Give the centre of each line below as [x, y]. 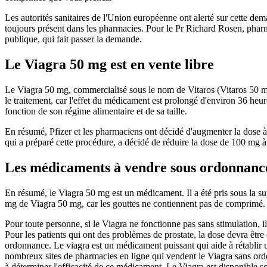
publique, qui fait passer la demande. [74, 39]
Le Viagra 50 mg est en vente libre [109, 65]
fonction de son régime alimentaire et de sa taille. [96, 111]
